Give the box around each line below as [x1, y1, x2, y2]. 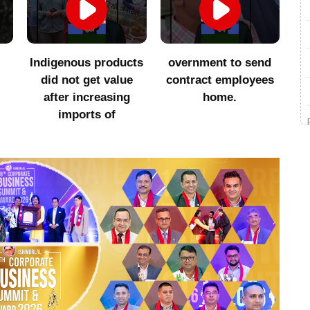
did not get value [40, 73, 133, 86]
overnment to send [168, 55, 272, 69]
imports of [57, 107, 116, 121]
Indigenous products [30, 55, 144, 69]
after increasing [43, 90, 130, 104]
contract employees [165, 73, 274, 86]
